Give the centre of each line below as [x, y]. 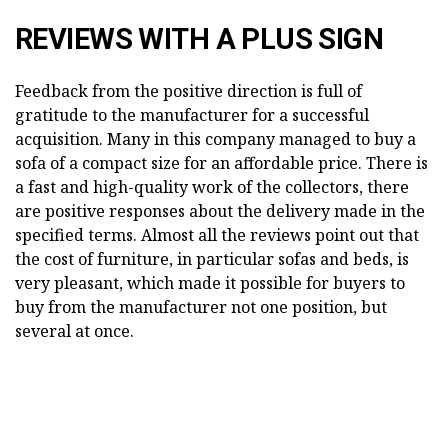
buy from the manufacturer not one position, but [201, 306]
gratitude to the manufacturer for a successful [192, 114]
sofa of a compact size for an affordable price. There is [221, 162]
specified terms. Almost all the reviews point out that [217, 234]
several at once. [74, 330]
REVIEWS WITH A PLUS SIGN [199, 38]
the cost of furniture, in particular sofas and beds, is [212, 258]
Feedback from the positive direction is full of [188, 90]
